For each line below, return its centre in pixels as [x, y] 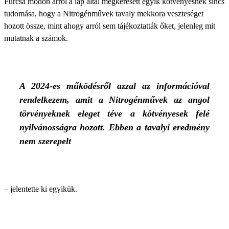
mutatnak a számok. [36, 38]
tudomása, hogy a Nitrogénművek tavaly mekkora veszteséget [104, 14]
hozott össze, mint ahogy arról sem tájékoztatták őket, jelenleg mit [110, 26]
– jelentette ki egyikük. [41, 189]
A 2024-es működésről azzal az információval [114, 86]
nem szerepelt [45, 141]
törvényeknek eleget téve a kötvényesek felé [114, 113]
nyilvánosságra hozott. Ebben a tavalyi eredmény [114, 127]
